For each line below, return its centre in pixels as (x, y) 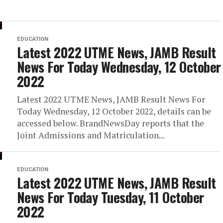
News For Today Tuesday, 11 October (111, 197)
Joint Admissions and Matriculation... (91, 135)
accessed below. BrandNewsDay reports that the (111, 123)
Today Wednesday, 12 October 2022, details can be (114, 111)
